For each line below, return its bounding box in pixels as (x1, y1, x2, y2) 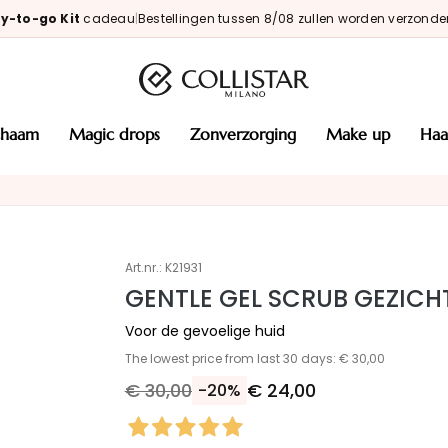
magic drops (84, 124, 160, 144)
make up (341, 124, 390, 144)
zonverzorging (199, 124, 296, 144)
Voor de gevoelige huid (124, 320, 285, 341)
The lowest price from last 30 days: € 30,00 (124, 349, 385, 367)
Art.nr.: (124, 259, 162, 276)
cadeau (83, 10, 135, 27)
